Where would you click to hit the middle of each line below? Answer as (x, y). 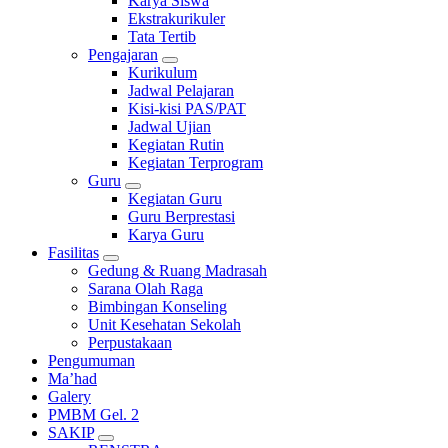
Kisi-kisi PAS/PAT (187, 108)
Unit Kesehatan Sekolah (164, 324)
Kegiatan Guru (175, 198)
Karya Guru (166, 234)
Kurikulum (162, 72)
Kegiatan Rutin (176, 144)
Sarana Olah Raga (145, 288)
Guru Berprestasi (181, 216)
